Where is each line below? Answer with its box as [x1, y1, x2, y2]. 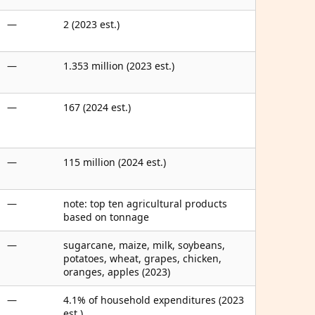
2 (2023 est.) [63, 18, 120, 31]
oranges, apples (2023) [63, 265, 170, 278]
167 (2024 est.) [63, 101, 131, 114]
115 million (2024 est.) [63, 155, 166, 169]
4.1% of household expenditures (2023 [63, 293, 244, 307]
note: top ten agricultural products [63, 197, 227, 210]
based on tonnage [63, 210, 149, 224]
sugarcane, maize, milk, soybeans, [63, 238, 225, 252]
